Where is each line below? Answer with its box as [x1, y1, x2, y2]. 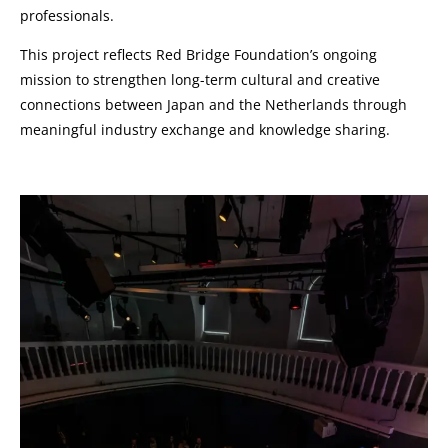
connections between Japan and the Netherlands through [20, 94, 407, 114]
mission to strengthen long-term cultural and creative [20, 69, 380, 89]
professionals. [20, 5, 114, 25]
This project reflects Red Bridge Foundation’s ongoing [20, 44, 377, 64]
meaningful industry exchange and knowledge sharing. [20, 119, 390, 139]
